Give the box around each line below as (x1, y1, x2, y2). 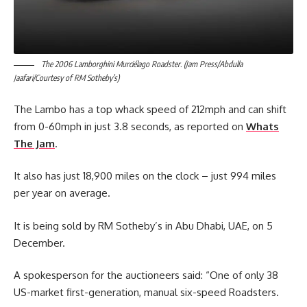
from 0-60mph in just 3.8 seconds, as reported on (14, 119, 246, 133)
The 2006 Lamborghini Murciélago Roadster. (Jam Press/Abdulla (39, 59, 243, 70)
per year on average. (14, 186, 110, 200)
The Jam (14, 136, 55, 150)
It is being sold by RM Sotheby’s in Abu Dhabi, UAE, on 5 (14, 219, 273, 232)
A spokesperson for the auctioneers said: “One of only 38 (14, 269, 278, 282)
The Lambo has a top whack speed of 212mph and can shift (14, 102, 286, 116)
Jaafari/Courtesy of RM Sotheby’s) (14, 73, 119, 84)
